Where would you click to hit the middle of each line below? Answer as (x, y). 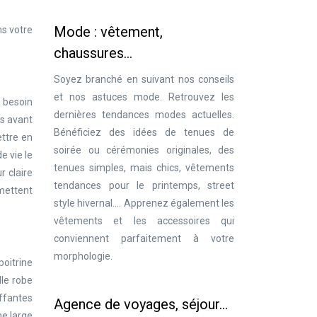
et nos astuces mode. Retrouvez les (144, 97)
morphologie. (83, 256)
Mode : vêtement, (108, 32)
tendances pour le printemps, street (144, 185)
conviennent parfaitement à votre (144, 238)
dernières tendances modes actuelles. (144, 115)
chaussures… (93, 53)
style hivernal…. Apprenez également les (144, 203)
